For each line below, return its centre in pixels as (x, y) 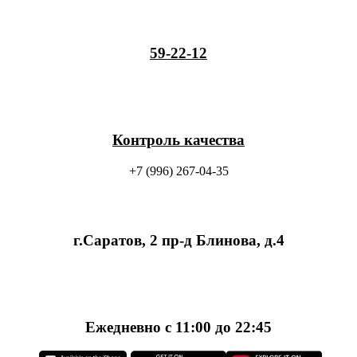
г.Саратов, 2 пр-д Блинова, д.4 (178, 241)
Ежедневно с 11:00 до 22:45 (178, 327)
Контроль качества (178, 139)
